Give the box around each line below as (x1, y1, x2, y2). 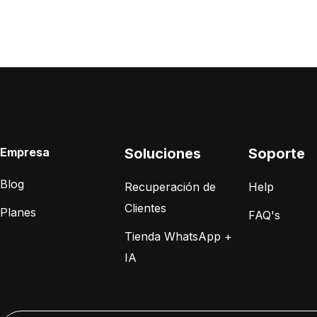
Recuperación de (124, 180, 216, 195)
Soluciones (124, 145, 201, 163)
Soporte (248, 145, 305, 163)
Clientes (124, 201, 166, 216)
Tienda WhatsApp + (124, 229, 232, 244)
